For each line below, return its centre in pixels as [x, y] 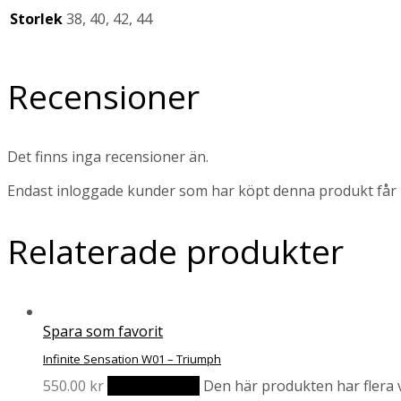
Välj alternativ [154, 386]
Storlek [36, 18]
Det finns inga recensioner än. [108, 156]
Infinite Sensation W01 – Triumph [132, 358]
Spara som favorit [103, 331]
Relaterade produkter [175, 251]
